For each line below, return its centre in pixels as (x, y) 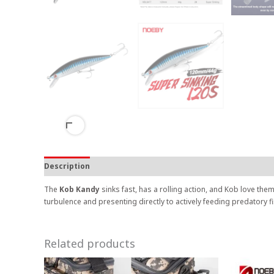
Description (67, 166)
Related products (90, 243)
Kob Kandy (80, 189)
